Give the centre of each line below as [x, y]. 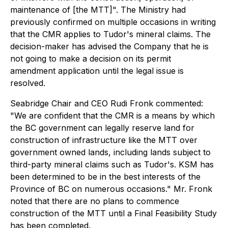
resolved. [28, 83]
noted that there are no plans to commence [95, 201]
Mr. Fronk [193, 189]
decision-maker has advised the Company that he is [109, 46]
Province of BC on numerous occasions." [92, 189]
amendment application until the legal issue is [97, 71]
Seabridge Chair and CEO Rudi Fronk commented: [107, 103]
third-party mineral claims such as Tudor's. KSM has [112, 164]
